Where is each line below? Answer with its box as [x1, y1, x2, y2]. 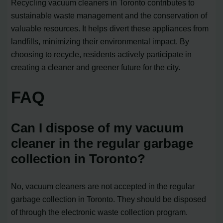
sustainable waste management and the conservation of [11, 11, 208, 20]
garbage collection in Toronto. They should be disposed [11, 194, 207, 204]
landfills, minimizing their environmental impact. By [11, 37, 190, 46]
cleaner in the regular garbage [11, 135, 194, 151]
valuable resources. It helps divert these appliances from [11, 24, 209, 33]
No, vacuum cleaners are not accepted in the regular [11, 181, 195, 191]
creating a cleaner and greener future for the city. [11, 63, 181, 72]
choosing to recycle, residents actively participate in [11, 50, 192, 59]
